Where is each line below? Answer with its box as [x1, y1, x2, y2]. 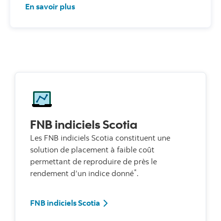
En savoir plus [25, 1, 75, 11]
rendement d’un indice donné [30, 168, 134, 178]
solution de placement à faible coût [30, 145, 154, 154]
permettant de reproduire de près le [30, 156, 157, 166]
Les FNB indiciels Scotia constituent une [30, 133, 170, 143]
